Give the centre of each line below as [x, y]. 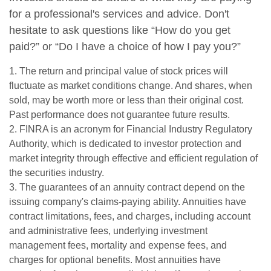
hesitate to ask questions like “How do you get [120, 30]
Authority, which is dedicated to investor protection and [125, 144]
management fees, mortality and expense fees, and [118, 245]
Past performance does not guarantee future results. [119, 115]
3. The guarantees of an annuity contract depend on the [127, 187]
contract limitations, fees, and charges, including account [130, 216]
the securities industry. [57, 173]
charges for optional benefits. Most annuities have [115, 260]
